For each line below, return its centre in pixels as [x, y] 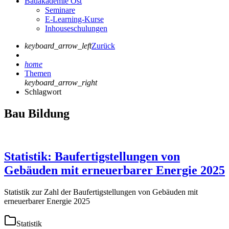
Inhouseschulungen [76, 28]
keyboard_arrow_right [61, 82]
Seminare [60, 10]
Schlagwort [43, 91]
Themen [38, 73]
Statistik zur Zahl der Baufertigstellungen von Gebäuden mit [101, 192]
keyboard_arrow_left [58, 45]
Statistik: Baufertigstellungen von [92, 157]
